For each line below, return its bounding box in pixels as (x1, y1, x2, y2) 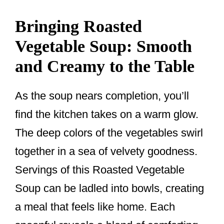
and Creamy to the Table (15, 56, 194, 75)
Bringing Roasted (15, 16, 142, 35)
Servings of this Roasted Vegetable (15, 163, 184, 176)
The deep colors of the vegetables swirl (15, 126, 203, 139)
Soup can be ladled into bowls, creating (15, 181, 204, 194)
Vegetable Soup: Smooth (15, 36, 192, 55)
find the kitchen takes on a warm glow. (15, 107, 198, 120)
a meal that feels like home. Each (15, 200, 175, 213)
